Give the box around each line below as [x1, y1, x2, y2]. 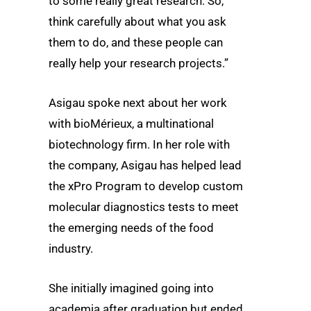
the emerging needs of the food [49, 220, 214, 235]
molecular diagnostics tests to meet [49, 199, 239, 214]
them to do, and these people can [49, 35, 223, 49]
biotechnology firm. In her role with [49, 137, 230, 151]
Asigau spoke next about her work [49, 95, 227, 110]
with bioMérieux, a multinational [49, 116, 214, 131]
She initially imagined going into [49, 281, 214, 296]
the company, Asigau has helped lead [49, 158, 242, 172]
